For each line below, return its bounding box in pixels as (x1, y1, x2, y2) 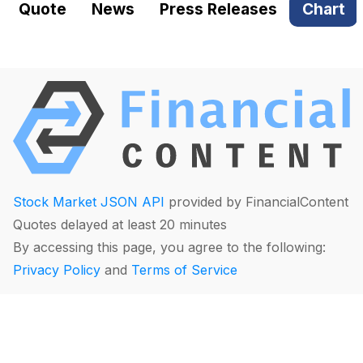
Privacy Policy (13, 261, 100, 278)
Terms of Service (131, 261, 237, 278)
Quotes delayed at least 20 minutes (13, 216, 227, 233)
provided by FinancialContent (164, 193, 348, 210)
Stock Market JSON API (13, 193, 164, 210)
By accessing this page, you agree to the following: (13, 238, 326, 255)
